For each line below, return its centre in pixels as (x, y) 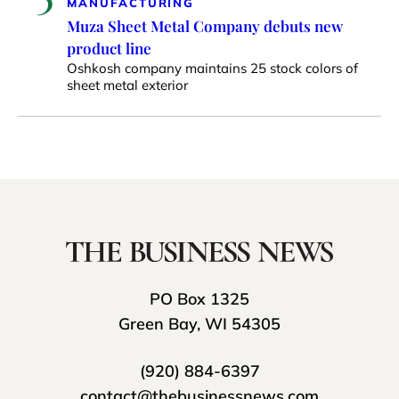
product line (109, 48)
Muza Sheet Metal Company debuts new (205, 25)
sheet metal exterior (127, 85)
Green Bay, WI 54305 (199, 324)
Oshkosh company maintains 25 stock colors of (212, 68)
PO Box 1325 (199, 299)
